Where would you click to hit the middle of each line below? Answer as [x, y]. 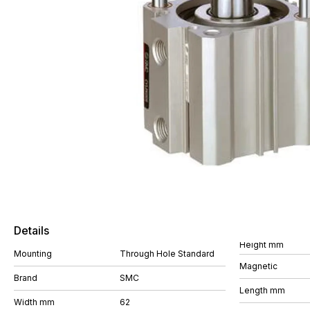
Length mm [262, 290]
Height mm [262, 244]
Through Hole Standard [167, 254]
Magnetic [258, 266]
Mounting [33, 254]
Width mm [34, 302]
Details [31, 230]
